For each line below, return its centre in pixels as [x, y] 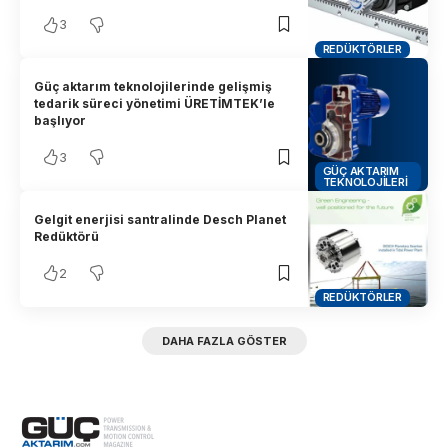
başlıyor [60, 121]
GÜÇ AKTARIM [360, 170]
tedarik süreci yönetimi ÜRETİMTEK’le [155, 104]
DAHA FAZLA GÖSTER [224, 340]
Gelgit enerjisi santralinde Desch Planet [160, 220]
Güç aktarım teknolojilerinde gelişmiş [153, 87]
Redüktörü [67, 237]
